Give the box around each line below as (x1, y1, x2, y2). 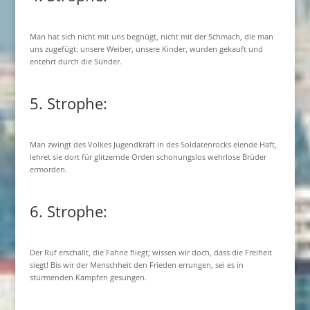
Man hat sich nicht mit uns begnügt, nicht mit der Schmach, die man (29, 31, 273, 42)
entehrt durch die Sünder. (29, 56, 122, 66)
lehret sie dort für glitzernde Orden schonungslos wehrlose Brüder (29, 152, 266, 162)
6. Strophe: (29, 201, 107, 221)
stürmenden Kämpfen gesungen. (29, 272, 147, 282)
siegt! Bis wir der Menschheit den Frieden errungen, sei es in (29, 259, 244, 270)
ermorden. (29, 164, 67, 174)
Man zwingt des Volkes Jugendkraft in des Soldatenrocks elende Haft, (29, 139, 277, 149)
